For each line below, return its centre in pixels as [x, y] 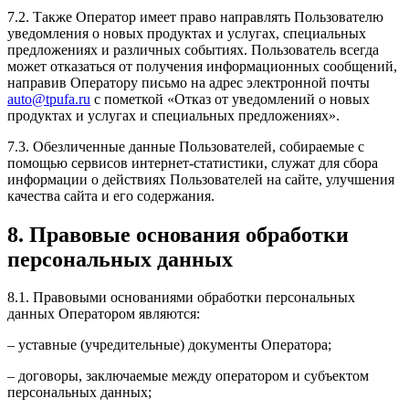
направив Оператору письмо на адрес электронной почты [189, 82]
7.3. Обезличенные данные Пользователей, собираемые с [186, 146]
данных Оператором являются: [104, 314]
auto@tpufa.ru [49, 99]
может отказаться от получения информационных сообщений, [202, 66]
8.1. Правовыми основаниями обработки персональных [181, 298]
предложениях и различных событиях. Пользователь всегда [193, 49]
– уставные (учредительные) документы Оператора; [169, 345]
